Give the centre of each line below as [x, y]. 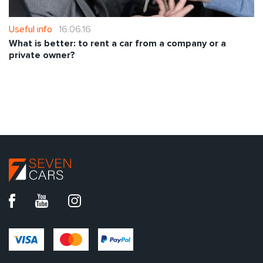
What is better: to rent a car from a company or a [117, 43]
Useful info [31, 29]
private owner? [42, 55]
